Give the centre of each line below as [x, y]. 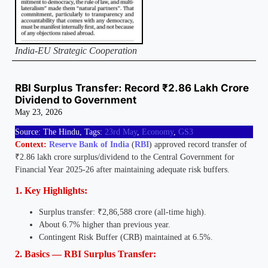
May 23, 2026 [39, 112]
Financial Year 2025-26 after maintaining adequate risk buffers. [122, 170]
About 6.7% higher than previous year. [105, 224]
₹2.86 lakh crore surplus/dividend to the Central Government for [125, 157]
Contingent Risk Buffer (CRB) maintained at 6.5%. [126, 237]
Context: [31, 145]
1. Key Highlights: [51, 190]
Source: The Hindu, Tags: [60, 132]
